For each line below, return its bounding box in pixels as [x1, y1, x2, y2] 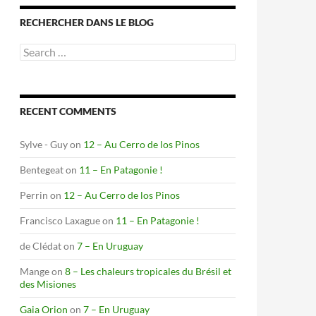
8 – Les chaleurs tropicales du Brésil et [65, 265, 231, 277]
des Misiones [20, 278, 76, 290]
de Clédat [20, 240, 61, 252]
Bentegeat [20, 164, 63, 176]
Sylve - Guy [20, 138, 68, 150]
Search [19, 43, 49, 55]
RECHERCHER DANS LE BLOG [20, 16, 154, 28]
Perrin [20, 189, 48, 201]
